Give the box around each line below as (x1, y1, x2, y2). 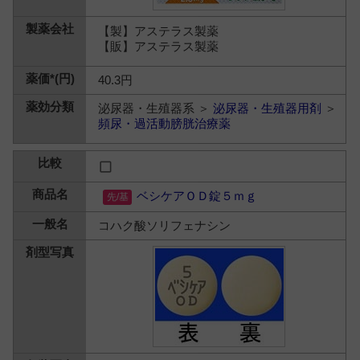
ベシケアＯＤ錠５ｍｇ (137, 189, 258, 202)
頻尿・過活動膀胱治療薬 (98, 117, 231, 130)
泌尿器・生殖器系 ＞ (98, 101, 214, 115)
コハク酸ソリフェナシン (98, 219, 231, 232)
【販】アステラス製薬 (98, 39, 219, 53)
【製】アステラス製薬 (98, 23, 219, 38)
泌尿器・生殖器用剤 (213, 101, 322, 115)
